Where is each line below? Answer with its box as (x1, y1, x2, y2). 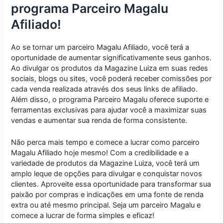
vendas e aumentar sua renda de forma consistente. (11, 115, 188, 125)
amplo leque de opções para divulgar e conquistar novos (11, 169, 203, 179)
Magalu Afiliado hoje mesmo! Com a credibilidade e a (11, 148, 189, 158)
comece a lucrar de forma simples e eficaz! (11, 211, 155, 221)
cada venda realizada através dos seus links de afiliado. (11, 84, 198, 94)
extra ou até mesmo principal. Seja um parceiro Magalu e (11, 201, 201, 210)
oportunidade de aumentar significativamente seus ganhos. (11, 53, 212, 62)
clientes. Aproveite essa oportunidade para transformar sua (11, 180, 212, 189)
